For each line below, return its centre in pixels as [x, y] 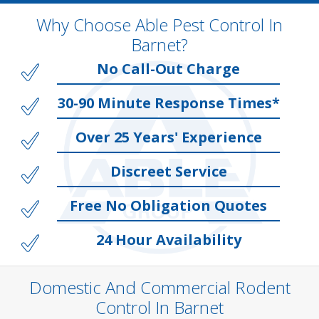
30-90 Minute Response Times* [168, 103]
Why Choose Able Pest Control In [159, 25]
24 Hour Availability [168, 240]
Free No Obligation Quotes [168, 205]
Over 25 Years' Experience [168, 137]
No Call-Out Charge [168, 69]
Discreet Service [168, 171]
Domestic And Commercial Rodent [159, 287]
